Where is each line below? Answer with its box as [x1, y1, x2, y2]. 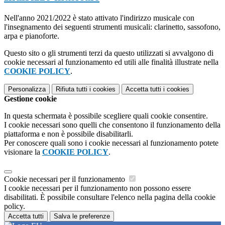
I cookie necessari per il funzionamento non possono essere [4, 183, 191, 192]
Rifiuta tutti [56, 85, 87, 93]
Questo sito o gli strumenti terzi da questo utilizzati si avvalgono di [4, 48, 213, 57]
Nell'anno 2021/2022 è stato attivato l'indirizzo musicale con [4, 13, 194, 22]
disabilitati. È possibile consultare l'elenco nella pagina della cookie [4, 192, 215, 201]
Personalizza [8, 85, 46, 93]
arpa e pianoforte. [4, 31, 59, 40]
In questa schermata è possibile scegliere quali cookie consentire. [4, 111, 208, 120]
